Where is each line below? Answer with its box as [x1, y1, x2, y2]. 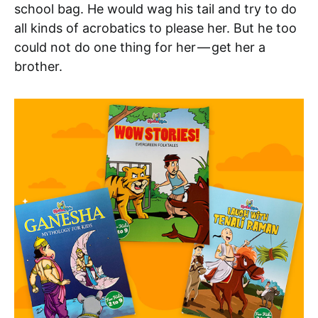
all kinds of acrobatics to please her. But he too [14, 20, 297, 35]
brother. [14, 58, 62, 74]
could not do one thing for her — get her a [14, 39, 265, 55]
